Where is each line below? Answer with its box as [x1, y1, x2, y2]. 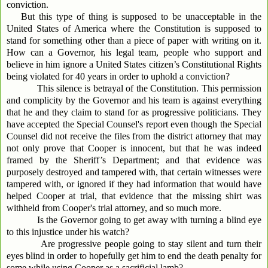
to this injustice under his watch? [7, 227, 129, 237]
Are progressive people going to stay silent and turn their [21, 239, 261, 249]
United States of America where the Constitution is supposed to [7, 23, 261, 34]
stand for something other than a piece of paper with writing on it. [7, 35, 261, 46]
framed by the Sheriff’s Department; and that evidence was [7, 155, 261, 166]
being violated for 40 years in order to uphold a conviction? [7, 71, 230, 82]
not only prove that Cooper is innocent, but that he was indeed [7, 143, 261, 154]
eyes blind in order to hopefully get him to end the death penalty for [7, 251, 261, 261]
